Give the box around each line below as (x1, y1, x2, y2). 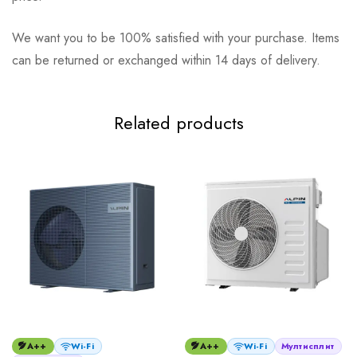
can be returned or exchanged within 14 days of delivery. (12, 50, 320, 69)
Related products (113, 109, 244, 135)
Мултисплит (280, 339, 334, 352)
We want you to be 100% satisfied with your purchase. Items (12, 28, 339, 47)
